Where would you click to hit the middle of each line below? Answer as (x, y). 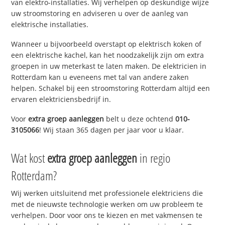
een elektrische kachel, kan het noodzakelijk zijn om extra (108, 55)
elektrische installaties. (50, 25)
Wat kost (29, 157)
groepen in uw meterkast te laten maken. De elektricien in (109, 66)
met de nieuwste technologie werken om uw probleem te (107, 204)
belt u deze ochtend (140, 119)
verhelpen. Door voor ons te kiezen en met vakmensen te (107, 215)
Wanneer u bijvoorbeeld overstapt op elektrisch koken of (106, 44)
